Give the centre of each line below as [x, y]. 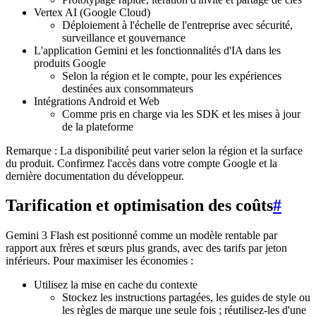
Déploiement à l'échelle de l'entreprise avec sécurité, [177, 25]
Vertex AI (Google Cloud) [92, 12]
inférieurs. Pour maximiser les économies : [99, 261]
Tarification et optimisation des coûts [139, 206]
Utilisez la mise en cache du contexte [116, 285]
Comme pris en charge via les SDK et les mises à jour [181, 114]
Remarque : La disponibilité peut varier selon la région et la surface [154, 150]
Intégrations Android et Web [97, 101]
